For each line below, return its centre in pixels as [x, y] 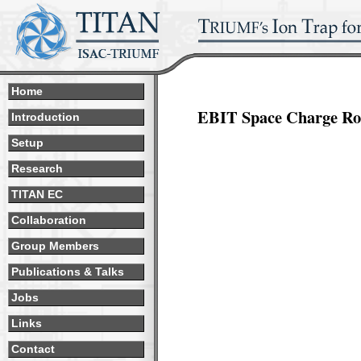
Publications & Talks [68, 272]
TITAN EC [37, 195]
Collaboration [49, 220]
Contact [33, 349]
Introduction [46, 117]
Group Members [55, 246]
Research [37, 169]
